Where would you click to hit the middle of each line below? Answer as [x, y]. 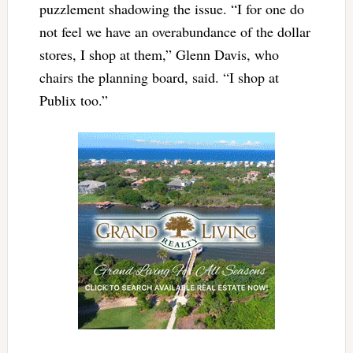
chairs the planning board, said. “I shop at [159, 77]
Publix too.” [73, 100]
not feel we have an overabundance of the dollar [175, 31]
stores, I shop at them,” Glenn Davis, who [159, 54]
